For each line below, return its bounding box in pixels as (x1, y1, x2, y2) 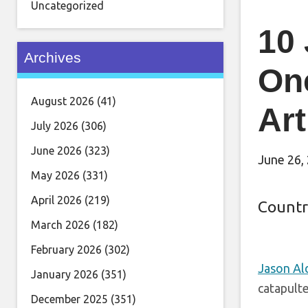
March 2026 (31, 219, 90, 231)
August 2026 (31, 95, 94, 107)
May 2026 (31, 169, 80, 181)
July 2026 (31, 120, 78, 132)
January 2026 (31, 268, 98, 280)
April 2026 (31, 194, 82, 206)
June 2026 (31, 144, 82, 157)
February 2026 (31, 243, 102, 256)
